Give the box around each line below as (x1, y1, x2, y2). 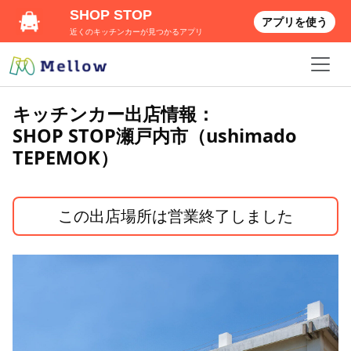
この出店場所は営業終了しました (58, 205, 293, 226)
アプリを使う (262, 15, 327, 28)
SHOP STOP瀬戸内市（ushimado (13, 123, 297, 148)
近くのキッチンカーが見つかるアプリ (70, 27, 204, 36)
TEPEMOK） (13, 145, 118, 170)
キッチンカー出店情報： (13, 101, 215, 126)
